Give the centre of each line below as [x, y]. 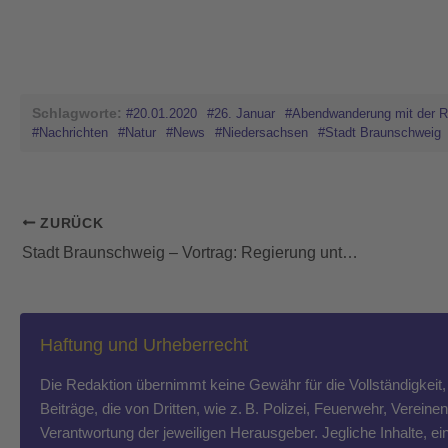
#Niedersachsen [261, 133]
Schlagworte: [77, 113]
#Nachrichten [70, 133]
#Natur [137, 133]
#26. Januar [241, 114]
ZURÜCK [69, 223]
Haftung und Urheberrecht [144, 344]
